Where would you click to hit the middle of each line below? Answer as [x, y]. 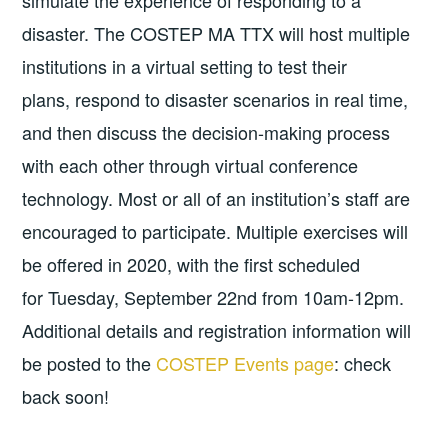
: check [363, 363]
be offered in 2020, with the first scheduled [191, 264]
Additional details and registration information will [217, 330]
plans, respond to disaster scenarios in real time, [215, 99]
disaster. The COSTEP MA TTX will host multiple [216, 33]
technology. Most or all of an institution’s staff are [216, 198]
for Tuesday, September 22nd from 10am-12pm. [213, 297]
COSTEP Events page [245, 363]
